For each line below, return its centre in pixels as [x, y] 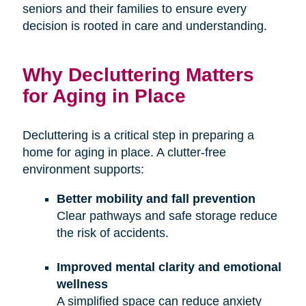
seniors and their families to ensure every [134, 9]
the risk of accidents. [112, 233]
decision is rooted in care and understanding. [144, 26]
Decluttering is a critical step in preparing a [138, 135]
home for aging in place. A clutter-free [124, 152]
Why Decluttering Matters [138, 74]
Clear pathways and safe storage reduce [167, 215]
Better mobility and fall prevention [156, 198]
